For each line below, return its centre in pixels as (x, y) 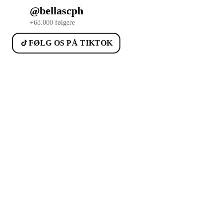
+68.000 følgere (52, 22)
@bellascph (56, 10)
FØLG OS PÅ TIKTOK (71, 43)
